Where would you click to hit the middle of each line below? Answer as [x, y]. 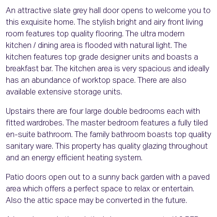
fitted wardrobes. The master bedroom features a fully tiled [107, 124]
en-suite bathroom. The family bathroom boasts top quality [108, 135]
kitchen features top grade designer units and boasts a [102, 58]
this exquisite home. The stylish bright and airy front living [104, 23]
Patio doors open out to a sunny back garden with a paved [108, 178]
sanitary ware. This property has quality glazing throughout [107, 147]
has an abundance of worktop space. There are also [96, 81]
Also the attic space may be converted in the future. [96, 201]
